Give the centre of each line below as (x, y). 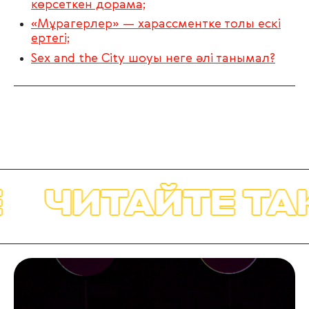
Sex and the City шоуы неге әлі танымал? (153, 58)
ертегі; (51, 39)
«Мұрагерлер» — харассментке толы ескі (156, 24)
